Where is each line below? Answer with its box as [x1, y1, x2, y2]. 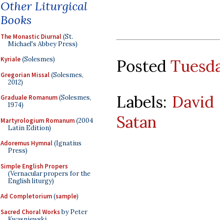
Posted [116, 55, 170, 76]
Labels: [116, 91, 172, 112]
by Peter [60, 207, 87, 216]
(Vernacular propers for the [8, 169, 90, 178]
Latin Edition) [8, 123, 51, 132]
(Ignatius [53, 139, 82, 147]
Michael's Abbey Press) [8, 39, 78, 48]
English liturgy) [8, 176, 54, 185]
